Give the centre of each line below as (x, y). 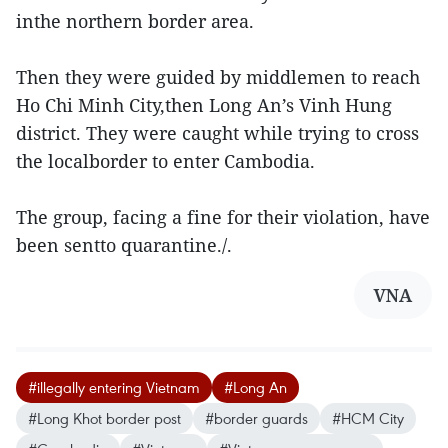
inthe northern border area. (135, 21)
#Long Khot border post (104, 418)
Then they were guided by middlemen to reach (218, 77)
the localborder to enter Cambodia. (165, 161)
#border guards (256, 418)
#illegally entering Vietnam (114, 387)
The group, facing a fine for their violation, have (223, 217)
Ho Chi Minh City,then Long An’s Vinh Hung (204, 105)
